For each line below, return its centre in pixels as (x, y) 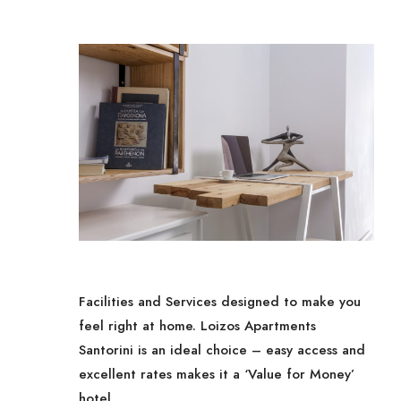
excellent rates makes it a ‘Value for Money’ (217, 374)
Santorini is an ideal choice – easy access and (222, 350)
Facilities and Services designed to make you (220, 301)
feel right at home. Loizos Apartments (198, 325)
